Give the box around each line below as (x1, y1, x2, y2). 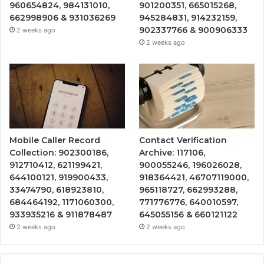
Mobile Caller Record (9, 135, 100, 146)
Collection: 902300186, (9, 147, 108, 159)
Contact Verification (139, 135, 227, 146)
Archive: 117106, (139, 147, 206, 159)
